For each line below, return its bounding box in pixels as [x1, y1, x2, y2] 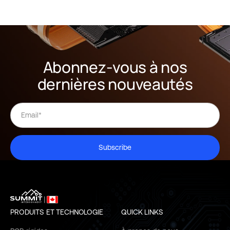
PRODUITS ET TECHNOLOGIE [10, 207, 103, 216]
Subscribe [99, 143, 131, 152]
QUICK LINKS [121, 207, 163, 216]
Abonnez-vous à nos [43, 56, 187, 78]
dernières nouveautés [37, 73, 193, 94]
